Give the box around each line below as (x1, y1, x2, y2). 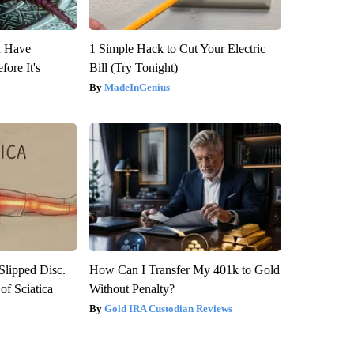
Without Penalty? (88, 282, 175, 296)
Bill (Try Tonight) (88, 61, 178, 75)
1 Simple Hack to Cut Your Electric (88, 42, 265, 56)
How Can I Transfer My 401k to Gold (88, 263, 280, 277)
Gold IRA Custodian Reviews (104, 303, 232, 315)
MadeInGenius (104, 81, 170, 94)
